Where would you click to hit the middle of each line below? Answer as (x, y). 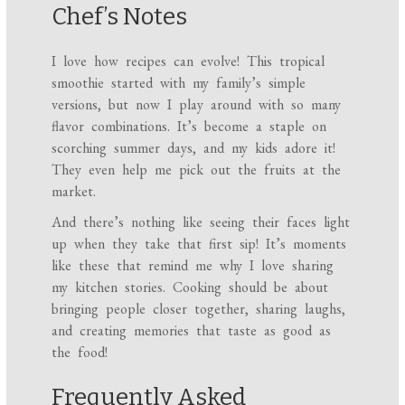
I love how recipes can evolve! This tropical (188, 61)
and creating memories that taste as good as (192, 331)
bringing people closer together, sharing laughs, (199, 309)
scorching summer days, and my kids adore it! (194, 148)
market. (74, 192)
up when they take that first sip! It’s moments (199, 244)
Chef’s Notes (120, 17)
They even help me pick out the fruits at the (197, 170)
